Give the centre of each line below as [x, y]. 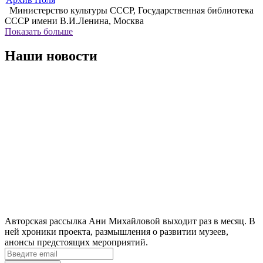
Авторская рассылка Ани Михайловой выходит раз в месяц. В [130, 221]
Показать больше [39, 31]
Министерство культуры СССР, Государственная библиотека [131, 10]
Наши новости [51, 56]
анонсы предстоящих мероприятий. [76, 242]
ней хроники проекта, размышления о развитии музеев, [117, 232]
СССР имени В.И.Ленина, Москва [74, 21]
